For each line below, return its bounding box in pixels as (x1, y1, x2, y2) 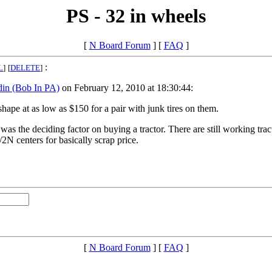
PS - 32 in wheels (66, 5, 206, 27)
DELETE (10, 63, 40, 73)
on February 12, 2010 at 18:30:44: (59, 83, 193, 93)
